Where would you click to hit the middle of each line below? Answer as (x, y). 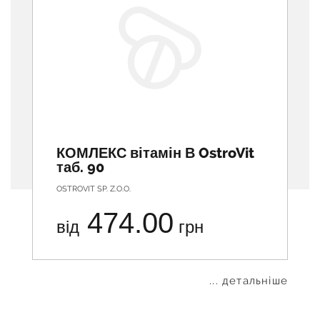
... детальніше (249, 280)
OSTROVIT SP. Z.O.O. (94, 189)
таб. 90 (80, 167)
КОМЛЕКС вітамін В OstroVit (155, 152)
